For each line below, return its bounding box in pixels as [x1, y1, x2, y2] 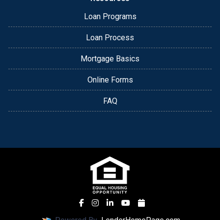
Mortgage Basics [81, 54, 139, 63]
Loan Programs [83, 11, 137, 21]
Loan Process [86, 32, 134, 42]
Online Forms [87, 75, 133, 84]
